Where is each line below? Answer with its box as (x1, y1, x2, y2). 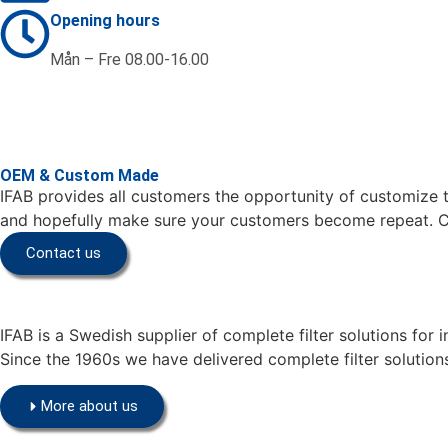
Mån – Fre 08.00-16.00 (50, 49, 209, 69)
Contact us (26, 243, 101, 262)
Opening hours (50, 11, 160, 31)
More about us (41, 397, 138, 416)
